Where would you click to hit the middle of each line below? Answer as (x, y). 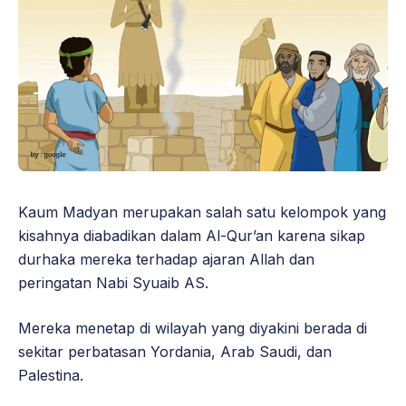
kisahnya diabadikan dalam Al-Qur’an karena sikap (192, 235)
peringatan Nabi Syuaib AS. (113, 282)
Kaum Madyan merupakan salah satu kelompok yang (202, 212)
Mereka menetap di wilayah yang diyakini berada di (193, 328)
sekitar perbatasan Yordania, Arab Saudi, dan (175, 351)
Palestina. (51, 375)
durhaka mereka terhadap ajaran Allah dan (166, 259)
